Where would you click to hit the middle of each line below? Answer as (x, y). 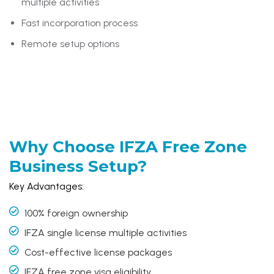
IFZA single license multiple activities (106, 232)
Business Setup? (78, 166)
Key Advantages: (46, 186)
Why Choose (62, 146)
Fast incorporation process (80, 23)
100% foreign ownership (76, 213)
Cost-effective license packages (98, 252)
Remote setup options (70, 43)
